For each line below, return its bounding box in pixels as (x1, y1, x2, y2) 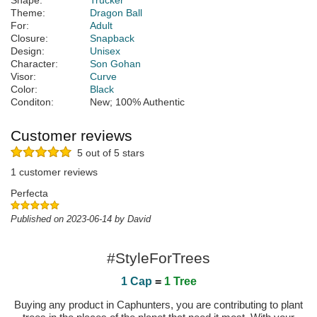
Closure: (11, 33, 48, 45)
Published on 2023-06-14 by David (11, 214, 151, 225)
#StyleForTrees (107, 250, 210, 267)
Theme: (11, 7, 45, 19)
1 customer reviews (11, 166, 98, 178)
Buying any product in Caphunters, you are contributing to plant (14, 299, 303, 311)
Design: (11, 45, 45, 57)
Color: (11, 83, 38, 96)
